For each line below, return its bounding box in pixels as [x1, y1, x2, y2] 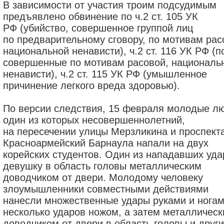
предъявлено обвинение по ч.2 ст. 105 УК [3, 11, 198, 22]
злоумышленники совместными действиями [3, 183, 208, 194]
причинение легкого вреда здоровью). [3, 80, 180, 91]
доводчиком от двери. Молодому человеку [3, 172, 203, 183]
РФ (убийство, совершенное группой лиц [3, 22, 193, 33]
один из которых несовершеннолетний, [3, 114, 185, 125]
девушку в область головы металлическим [3, 160, 201, 171]
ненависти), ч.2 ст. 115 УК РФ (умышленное [3, 68, 207, 79]
